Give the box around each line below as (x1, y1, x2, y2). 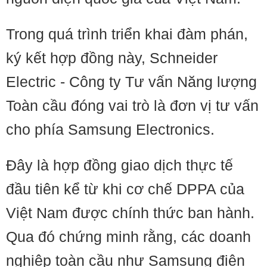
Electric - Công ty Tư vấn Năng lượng (6, 73, 257, 90)
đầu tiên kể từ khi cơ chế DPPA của (6, 181, 244, 197)
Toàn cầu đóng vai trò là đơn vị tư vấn (6, 97, 259, 114)
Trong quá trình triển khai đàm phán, (6, 26, 248, 42)
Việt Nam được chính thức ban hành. (6, 204, 254, 221)
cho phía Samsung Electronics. (6, 121, 215, 138)
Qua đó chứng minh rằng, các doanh (6, 228, 251, 245)
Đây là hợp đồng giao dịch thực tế (6, 157, 233, 173)
